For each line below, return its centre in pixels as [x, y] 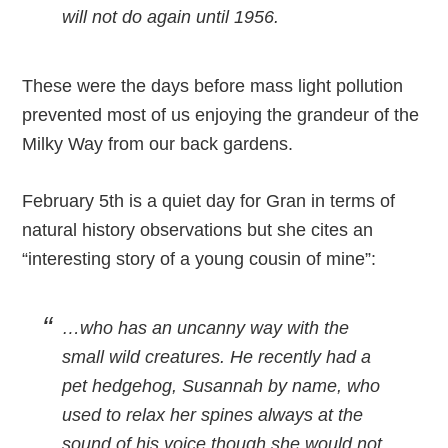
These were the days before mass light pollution [213, 86]
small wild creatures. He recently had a [217, 357]
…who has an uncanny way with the [206, 328]
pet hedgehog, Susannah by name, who [221, 386]
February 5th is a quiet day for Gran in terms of [209, 201]
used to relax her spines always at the [213, 415]
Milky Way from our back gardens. [158, 144]
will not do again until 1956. [171, 17]
